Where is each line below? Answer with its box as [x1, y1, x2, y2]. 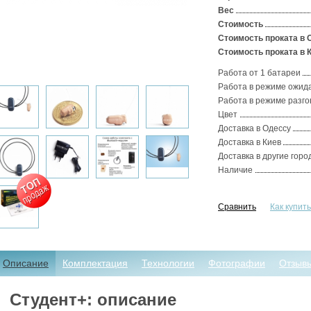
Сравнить [218, 202, 256, 212]
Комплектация [62, 258, 128, 269]
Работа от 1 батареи [218, 68, 301, 78]
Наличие [218, 165, 253, 175]
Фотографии [208, 258, 265, 269]
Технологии [142, 258, 194, 269]
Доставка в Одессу [218, 124, 291, 133]
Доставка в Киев [218, 137, 281, 147]
